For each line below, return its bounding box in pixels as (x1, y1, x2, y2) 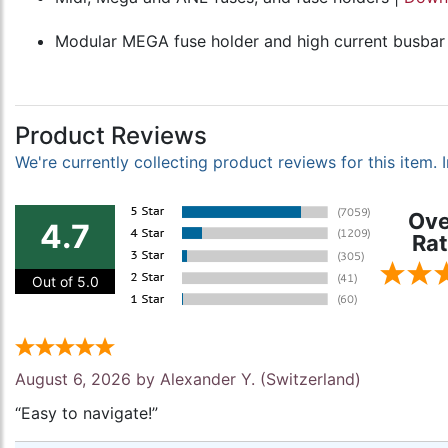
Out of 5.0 (31, 273, 99, 291)
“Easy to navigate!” (15, 403, 158, 423)
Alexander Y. (160, 369, 255, 389)
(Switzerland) (255, 369, 361, 389)
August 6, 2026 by (15, 369, 160, 389)
